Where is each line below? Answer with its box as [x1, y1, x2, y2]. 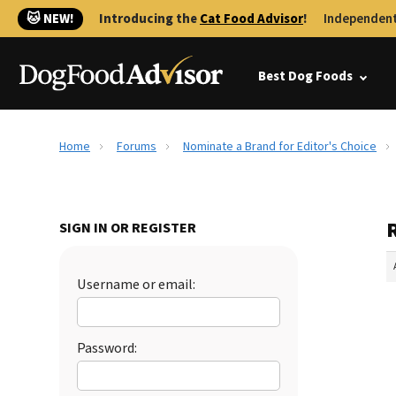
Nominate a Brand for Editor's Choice [183, 138, 377, 156]
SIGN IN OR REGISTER [59, 218, 196, 238]
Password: [77, 339, 137, 358]
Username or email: [77, 275, 195, 294]
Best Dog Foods [258, 67, 353, 86]
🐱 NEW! [27, 10, 74, 28]
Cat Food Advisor [200, 10, 303, 28]
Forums [117, 138, 156, 156]
